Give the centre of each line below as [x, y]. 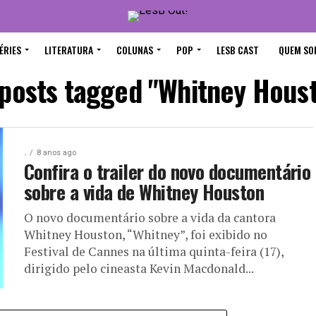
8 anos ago [56, 153]
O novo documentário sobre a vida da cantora [150, 218]
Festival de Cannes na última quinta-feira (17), [154, 251]
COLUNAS [135, 50]
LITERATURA [69, 50]
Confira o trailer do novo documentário [168, 171]
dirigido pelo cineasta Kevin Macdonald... [139, 268]
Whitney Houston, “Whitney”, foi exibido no [146, 235]
